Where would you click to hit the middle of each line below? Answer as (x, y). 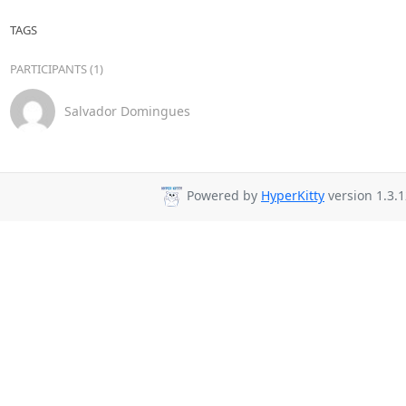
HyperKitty (293, 196)
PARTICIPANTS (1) (56, 68)
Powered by (222, 196)
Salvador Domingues (127, 111)
